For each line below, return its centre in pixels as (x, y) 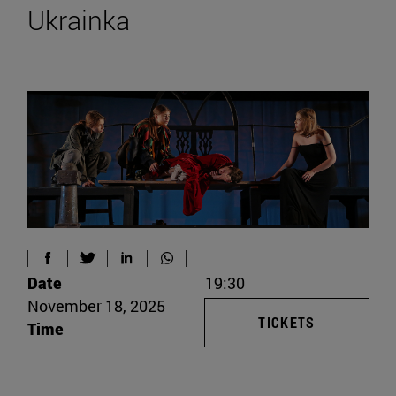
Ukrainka (79, 20)
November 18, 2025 (96, 305)
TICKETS (287, 322)
